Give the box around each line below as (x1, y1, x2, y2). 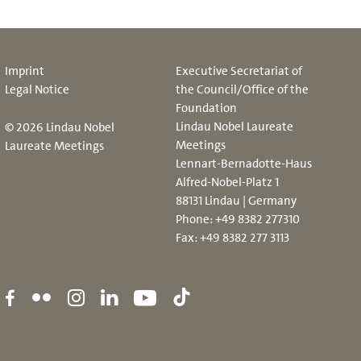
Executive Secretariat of (176, 63, 303, 80)
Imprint (4, 63, 44, 80)
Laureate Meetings (4, 138, 104, 155)
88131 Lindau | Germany (176, 193, 297, 210)
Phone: (176, 211, 216, 228)
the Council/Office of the (176, 81, 309, 98)
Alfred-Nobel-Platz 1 (176, 174, 280, 191)
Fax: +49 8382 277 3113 (176, 230, 290, 247)
